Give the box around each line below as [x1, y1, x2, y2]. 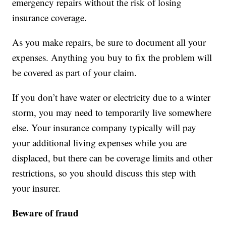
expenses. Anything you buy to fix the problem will [12, 51, 212, 64]
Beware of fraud [12, 206, 79, 220]
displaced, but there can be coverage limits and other [12, 151, 213, 164]
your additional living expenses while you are [12, 136, 187, 149]
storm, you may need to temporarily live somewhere [12, 106, 212, 119]
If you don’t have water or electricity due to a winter [12, 91, 211, 104]
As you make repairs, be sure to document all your [12, 36, 206, 49]
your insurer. [12, 182, 61, 195]
